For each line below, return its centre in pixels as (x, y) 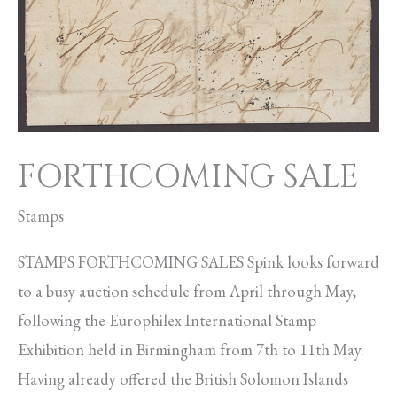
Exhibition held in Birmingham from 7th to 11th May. (191, 349)
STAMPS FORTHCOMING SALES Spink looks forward (198, 261)
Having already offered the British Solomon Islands (183, 378)
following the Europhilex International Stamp (167, 320)
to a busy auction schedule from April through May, (187, 291)
